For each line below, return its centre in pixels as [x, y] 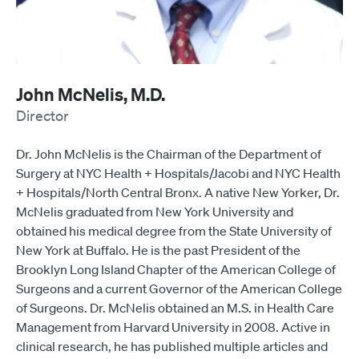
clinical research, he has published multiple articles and [172, 346]
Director [42, 115]
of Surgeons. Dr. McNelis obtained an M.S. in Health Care [175, 308]
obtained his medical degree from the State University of [174, 231]
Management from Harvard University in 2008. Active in [173, 327]
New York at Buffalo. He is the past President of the [158, 250]
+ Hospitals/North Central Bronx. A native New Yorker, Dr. [178, 192]
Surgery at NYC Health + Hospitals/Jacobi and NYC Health [178, 173]
